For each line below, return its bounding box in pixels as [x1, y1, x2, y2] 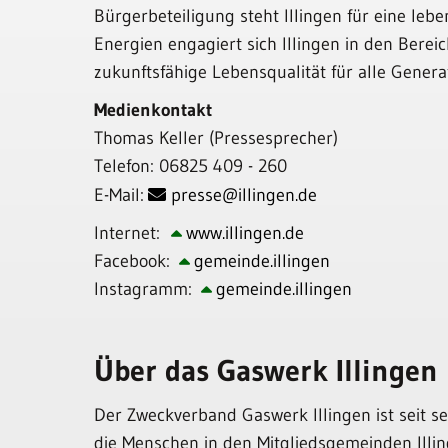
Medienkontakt [94, 99, 213, 121]
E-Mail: [94, 184, 145, 206]
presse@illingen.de [171, 184, 318, 206]
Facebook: [94, 250, 176, 272]
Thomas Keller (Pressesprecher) [94, 127, 339, 149]
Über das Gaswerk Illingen [94, 352, 439, 389]
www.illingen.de [186, 222, 305, 244]
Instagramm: [94, 278, 198, 300]
